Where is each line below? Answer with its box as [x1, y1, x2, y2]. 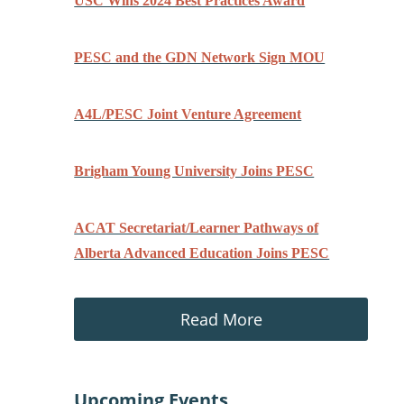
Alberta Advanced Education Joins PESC [74, 245, 330, 261]
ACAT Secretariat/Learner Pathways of [74, 220, 319, 235]
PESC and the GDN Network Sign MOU [74, 50, 326, 65]
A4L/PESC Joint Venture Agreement [74, 106, 302, 122]
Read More [179, 308, 262, 330]
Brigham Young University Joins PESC [74, 163, 315, 179]
